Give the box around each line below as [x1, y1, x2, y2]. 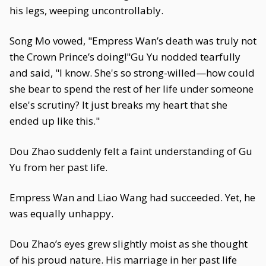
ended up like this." [9, 114, 100, 128]
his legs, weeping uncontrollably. [9, 4, 163, 17]
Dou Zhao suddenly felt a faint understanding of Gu [9, 144, 252, 158]
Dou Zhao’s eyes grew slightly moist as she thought [9, 237, 248, 251]
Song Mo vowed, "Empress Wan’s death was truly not [9, 34, 256, 47]
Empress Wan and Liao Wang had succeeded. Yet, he [9, 191, 255, 204]
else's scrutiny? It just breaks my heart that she [9, 98, 227, 112]
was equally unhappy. [9, 207, 113, 220]
